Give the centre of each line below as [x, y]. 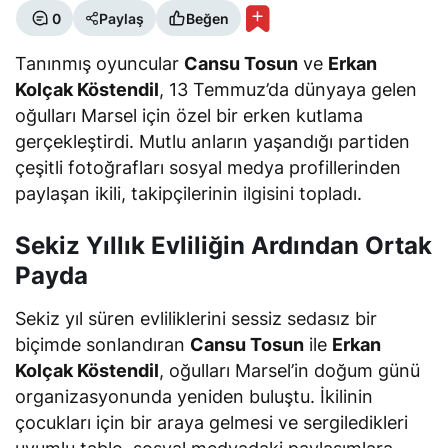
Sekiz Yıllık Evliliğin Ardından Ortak [223, 245]
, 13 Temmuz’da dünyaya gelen [288, 89]
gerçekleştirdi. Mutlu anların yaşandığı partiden [213, 141]
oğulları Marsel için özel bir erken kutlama [189, 115]
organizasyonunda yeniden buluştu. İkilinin [194, 396]
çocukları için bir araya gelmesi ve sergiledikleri [212, 422]
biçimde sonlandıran [103, 344]
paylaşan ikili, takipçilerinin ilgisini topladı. [189, 193]
